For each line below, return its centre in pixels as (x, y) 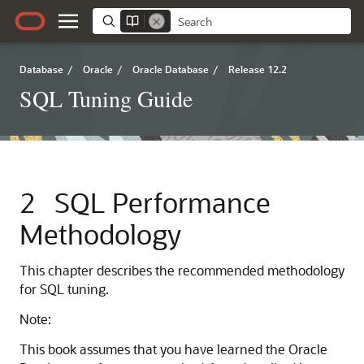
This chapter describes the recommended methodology (182, 270)
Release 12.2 (258, 69)
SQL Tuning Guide (106, 98)
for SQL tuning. (64, 289)
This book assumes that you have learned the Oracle (173, 349)
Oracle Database (171, 69)
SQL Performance (162, 202)
